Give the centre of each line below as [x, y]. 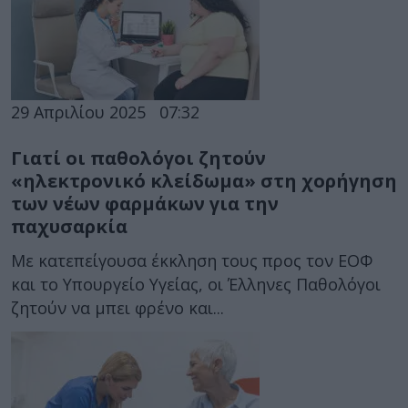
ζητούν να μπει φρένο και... [117, 308]
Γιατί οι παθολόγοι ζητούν [138, 158]
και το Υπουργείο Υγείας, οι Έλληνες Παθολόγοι [196, 285]
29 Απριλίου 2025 [78, 112]
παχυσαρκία [69, 226]
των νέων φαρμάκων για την [145, 203]
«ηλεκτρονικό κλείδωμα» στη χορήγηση [204, 180]
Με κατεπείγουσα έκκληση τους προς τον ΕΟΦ [192, 261]
